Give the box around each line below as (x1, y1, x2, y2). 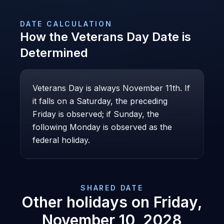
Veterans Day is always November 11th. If (32, 83, 190, 93)
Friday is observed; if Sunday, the (32, 109, 159, 119)
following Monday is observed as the (32, 122, 172, 132)
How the (20, 29, 71, 44)
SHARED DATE (80, 183, 143, 192)
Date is (149, 29, 191, 44)
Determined (20, 45, 88, 60)
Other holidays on (21, 193, 153, 211)
